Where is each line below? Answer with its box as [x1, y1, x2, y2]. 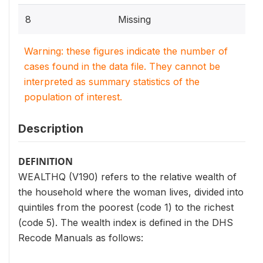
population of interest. [24, 91, 122, 103]
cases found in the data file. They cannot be [24, 60, 220, 72]
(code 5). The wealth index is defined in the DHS [18, 217, 233, 228]
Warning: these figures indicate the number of [24, 45, 228, 57]
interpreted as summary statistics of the [24, 76, 200, 87]
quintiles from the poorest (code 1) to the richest [18, 201, 234, 213]
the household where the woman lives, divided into [18, 186, 244, 198]
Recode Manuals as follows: [18, 232, 143, 244]
